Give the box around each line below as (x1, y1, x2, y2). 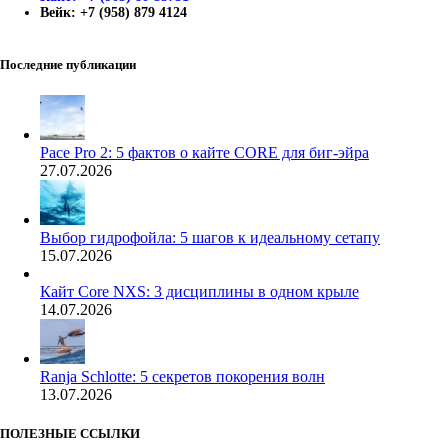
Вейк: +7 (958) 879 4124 (40, 4, 187, 20)
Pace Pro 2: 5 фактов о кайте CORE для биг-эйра (40, 144, 369, 162)
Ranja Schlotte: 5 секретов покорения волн (40, 368, 325, 386)
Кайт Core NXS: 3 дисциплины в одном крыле (40, 283, 359, 301)
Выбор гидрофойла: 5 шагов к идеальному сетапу (40, 229, 380, 247)
